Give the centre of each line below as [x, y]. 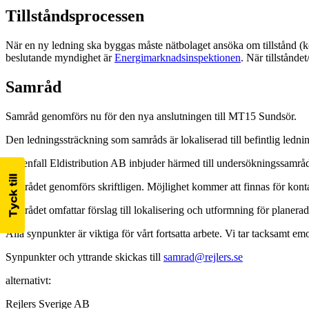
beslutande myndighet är [60, 57]
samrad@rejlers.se [203, 257]
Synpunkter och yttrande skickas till [84, 257]
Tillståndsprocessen [75, 16]
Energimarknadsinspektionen [178, 57]
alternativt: [28, 280]
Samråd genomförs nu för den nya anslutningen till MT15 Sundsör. [151, 116]
